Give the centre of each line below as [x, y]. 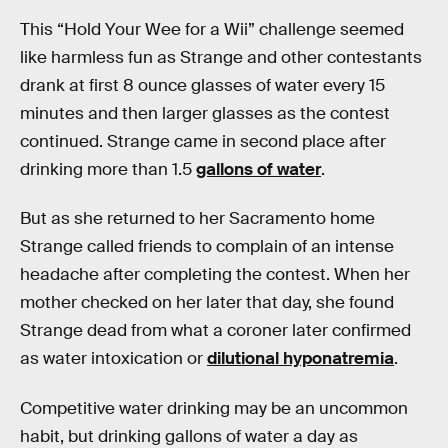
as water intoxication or [113, 359]
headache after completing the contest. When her [215, 275]
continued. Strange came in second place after [203, 141]
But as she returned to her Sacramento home [197, 219]
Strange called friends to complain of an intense [207, 247]
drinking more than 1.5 [108, 169]
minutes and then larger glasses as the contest [205, 113]
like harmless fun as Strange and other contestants [221, 57]
